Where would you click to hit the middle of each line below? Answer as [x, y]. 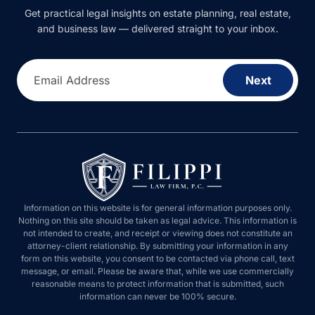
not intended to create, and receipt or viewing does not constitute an [157, 233]
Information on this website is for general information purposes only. [157, 208]
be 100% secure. [157, 296]
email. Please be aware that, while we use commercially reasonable [157, 271]
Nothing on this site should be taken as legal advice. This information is [157, 220]
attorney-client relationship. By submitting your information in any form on [157, 246]
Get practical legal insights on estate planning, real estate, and [157, 13]
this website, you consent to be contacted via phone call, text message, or [157, 258]
